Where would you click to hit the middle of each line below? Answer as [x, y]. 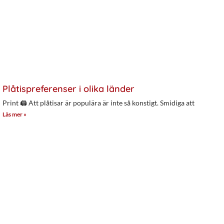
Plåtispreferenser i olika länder [68, 88]
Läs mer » [14, 114]
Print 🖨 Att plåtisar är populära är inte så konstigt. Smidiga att [98, 102]
